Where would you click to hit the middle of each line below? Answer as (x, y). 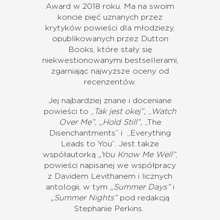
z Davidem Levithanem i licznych (110, 177)
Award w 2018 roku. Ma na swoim (110, 7)
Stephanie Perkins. (110, 209)
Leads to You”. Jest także (110, 144)
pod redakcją (143, 198)
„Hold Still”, (121, 123)
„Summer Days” (140, 187)
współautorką (70, 155)
